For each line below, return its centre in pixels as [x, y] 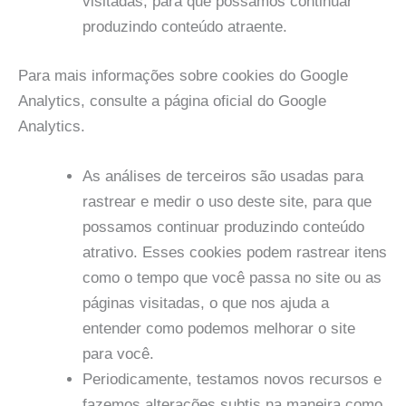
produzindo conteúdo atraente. [185, 27]
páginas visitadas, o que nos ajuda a [206, 303]
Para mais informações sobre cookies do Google [183, 75]
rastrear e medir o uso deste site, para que [227, 201]
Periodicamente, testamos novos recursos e [232, 379]
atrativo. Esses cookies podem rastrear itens [235, 252]
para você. [118, 353]
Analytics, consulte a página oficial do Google [172, 101]
